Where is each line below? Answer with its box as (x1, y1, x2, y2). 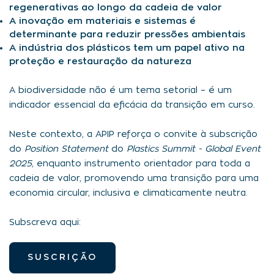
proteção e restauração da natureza (9, 57, 191, 67)
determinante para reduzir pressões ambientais (9, 30, 245, 40)
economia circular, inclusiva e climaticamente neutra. (9, 189, 248, 198)
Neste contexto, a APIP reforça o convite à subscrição (9, 130, 257, 139)
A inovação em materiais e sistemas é (9, 17, 196, 26)
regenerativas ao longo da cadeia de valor (9, 3, 222, 13)
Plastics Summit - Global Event (127, 145, 261, 154)
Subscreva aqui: (9, 218, 81, 228)
